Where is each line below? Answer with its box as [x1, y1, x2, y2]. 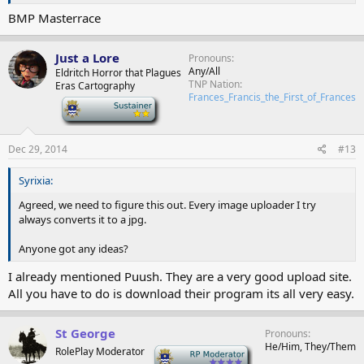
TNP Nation [188, 77, 240, 91]
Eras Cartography [55, 79, 135, 93]
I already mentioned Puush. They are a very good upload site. [8, 267, 352, 284]
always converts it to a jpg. [19, 212, 146, 227]
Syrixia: [19, 173, 53, 188]
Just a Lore [55, 50, 119, 66]
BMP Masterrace [8, 10, 101, 26]
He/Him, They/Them [265, 339, 356, 353]
